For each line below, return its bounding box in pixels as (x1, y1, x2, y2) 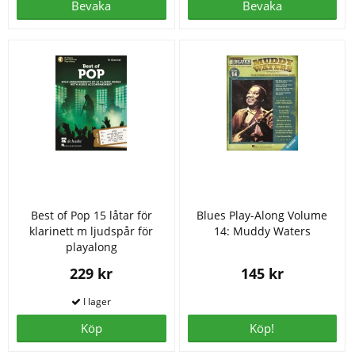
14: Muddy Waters (213, 223, 311, 239)
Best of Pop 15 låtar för (30, 207, 152, 223)
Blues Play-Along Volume (197, 207, 328, 223)
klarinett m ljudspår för (29, 223, 154, 239)
